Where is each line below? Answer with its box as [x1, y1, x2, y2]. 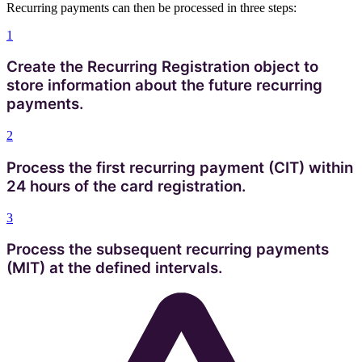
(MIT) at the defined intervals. [6, 259, 222, 278]
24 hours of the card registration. [6, 176, 246, 196]
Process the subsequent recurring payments [6, 240, 329, 259]
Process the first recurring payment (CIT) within [6, 158, 353, 177]
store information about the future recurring [6, 76, 322, 95]
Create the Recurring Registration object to [6, 57, 318, 77]
